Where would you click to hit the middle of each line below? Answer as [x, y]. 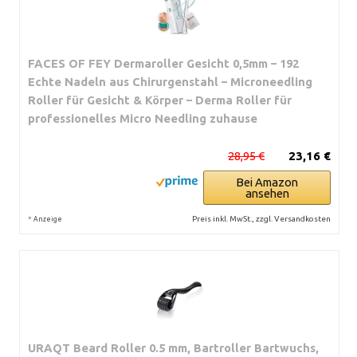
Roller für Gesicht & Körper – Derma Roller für [160, 100]
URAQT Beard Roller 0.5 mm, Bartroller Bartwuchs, [173, 347]
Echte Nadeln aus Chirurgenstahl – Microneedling [170, 81]
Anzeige [48, 219]
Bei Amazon [267, 182]
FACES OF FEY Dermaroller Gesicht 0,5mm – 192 [163, 63]
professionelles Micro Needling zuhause [143, 118]
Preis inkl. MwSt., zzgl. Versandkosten [261, 218]
